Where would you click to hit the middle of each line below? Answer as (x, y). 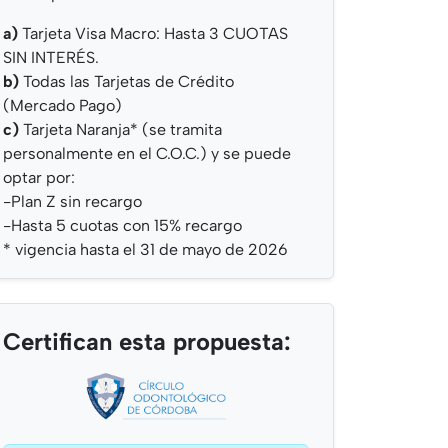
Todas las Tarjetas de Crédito (126, 82)
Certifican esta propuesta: (147, 342)
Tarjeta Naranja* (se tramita (122, 130)
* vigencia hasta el (71, 250)
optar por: (39, 178)
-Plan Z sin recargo (72, 202)
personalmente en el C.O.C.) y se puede (147, 154)
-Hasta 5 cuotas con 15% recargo (122, 226)
